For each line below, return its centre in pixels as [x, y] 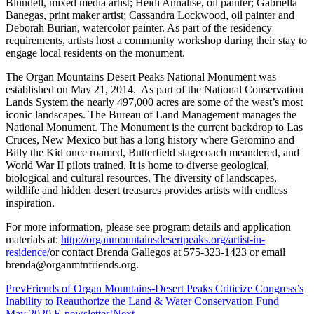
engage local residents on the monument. [95, 53]
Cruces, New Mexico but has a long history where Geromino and [150, 140]
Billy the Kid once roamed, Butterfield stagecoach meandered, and [152, 153]
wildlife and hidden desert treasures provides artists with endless [146, 191]
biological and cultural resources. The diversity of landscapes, [141, 178]
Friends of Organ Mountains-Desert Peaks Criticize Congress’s [165, 289]
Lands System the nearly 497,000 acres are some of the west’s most [154, 102]
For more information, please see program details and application [148, 227]
